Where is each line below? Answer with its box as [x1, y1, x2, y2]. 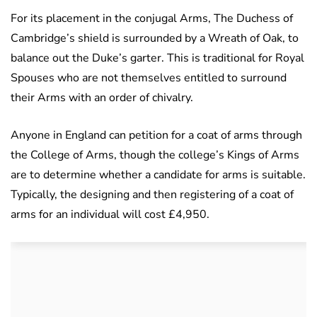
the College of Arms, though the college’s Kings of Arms [11, 147, 299, 163]
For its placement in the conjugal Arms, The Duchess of [11, 11, 293, 27]
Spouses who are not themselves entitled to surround [11, 70, 287, 86]
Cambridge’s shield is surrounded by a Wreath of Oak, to [11, 30, 299, 47]
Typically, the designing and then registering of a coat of [11, 187, 294, 203]
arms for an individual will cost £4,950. [11, 207, 209, 223]
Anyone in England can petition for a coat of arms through [11, 127, 302, 144]
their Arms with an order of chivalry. [11, 90, 193, 106]
